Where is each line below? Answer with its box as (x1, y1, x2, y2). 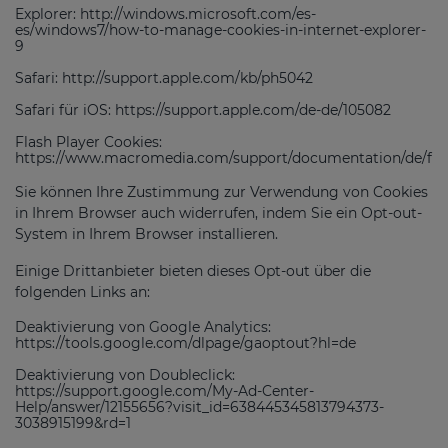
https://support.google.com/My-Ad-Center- (15, 381, 314, 400)
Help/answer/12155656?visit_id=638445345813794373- (15, 397, 384, 416)
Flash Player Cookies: (15, 132, 162, 151)
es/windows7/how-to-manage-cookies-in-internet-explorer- (15, 20, 426, 39)
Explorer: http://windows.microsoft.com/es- (15, 4, 316, 23)
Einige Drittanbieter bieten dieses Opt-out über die (15, 261, 371, 280)
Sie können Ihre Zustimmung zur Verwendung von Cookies (15, 182, 428, 201)
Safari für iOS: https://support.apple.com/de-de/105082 (15, 100, 391, 119)
